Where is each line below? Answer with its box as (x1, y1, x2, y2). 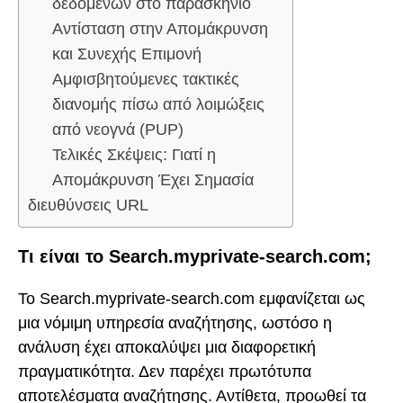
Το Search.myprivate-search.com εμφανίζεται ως (18, 289, 365, 308)
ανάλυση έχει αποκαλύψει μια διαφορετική (18, 337, 316, 356)
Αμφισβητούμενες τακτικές (52, 70, 239, 89)
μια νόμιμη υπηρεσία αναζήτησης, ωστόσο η (18, 313, 332, 332)
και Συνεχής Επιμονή (52, 45, 201, 64)
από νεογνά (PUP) (52, 121, 184, 139)
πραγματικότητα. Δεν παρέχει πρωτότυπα (18, 362, 311, 381)
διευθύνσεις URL (28, 196, 148, 215)
